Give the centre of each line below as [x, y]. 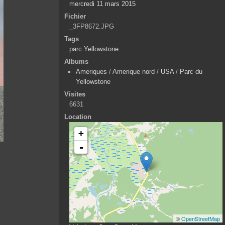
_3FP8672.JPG [92, 26]
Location [78, 117]
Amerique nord [134, 71]
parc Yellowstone [94, 49]
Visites [75, 94]
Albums [76, 61]
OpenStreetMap [201, 218]
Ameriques [91, 71]
